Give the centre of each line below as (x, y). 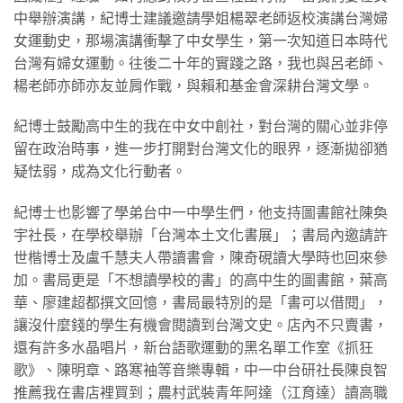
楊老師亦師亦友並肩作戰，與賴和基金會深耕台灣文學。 (193, 85)
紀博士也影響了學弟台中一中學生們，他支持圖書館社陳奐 (201, 213)
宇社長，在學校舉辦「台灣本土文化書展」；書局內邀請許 (201, 236)
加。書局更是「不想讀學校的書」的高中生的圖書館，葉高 (201, 281)
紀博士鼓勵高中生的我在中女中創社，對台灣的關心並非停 (201, 127)
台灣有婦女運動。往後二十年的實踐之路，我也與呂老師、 (201, 63)
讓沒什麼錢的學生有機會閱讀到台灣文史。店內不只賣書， (201, 326)
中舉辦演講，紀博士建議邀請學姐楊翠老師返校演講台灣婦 (201, 18)
